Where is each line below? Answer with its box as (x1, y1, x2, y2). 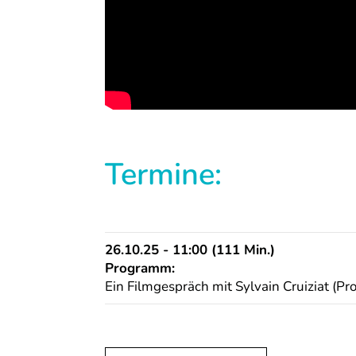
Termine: (105, 153, 222, 195)
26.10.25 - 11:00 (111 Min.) (105, 240, 275, 259)
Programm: (105, 258, 175, 277)
